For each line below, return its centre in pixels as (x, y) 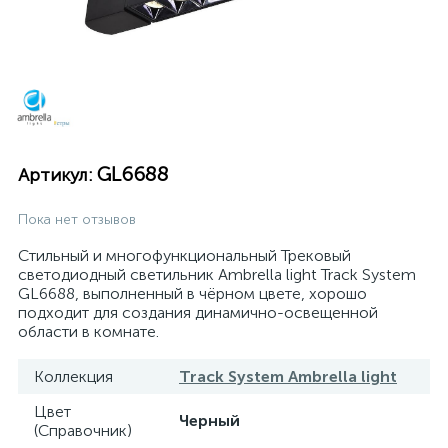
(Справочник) (83, 430)
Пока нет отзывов (77, 219)
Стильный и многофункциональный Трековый (184, 255)
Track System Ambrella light (288, 376)
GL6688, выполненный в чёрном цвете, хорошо (192, 293)
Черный (209, 420)
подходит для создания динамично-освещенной (198, 312)
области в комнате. (88, 331)
